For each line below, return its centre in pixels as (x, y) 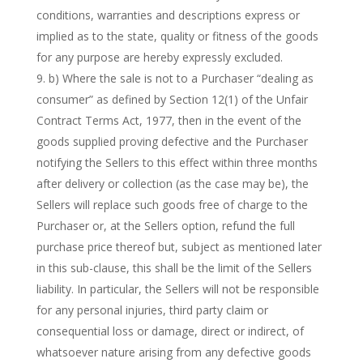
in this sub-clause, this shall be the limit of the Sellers (174, 268)
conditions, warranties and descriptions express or (168, 15)
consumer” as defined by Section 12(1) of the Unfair (172, 99)
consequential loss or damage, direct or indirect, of (170, 331)
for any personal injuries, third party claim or (152, 310)
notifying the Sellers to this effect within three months (177, 162)
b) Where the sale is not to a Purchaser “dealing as (181, 78)
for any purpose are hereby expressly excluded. (159, 57)
